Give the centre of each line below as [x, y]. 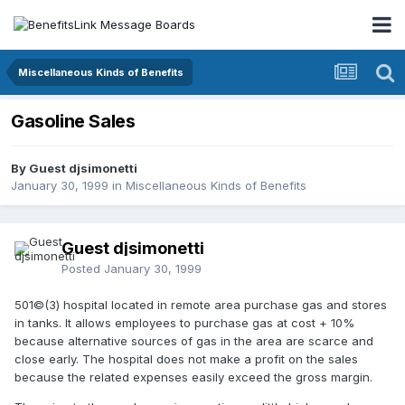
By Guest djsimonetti [74, 169]
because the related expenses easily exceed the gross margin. [193, 377]
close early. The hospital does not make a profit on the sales [186, 359]
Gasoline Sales [73, 122]
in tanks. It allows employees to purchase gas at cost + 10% [184, 323]
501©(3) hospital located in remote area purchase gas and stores [201, 305]
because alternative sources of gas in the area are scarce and [194, 341]
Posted [83, 269]
